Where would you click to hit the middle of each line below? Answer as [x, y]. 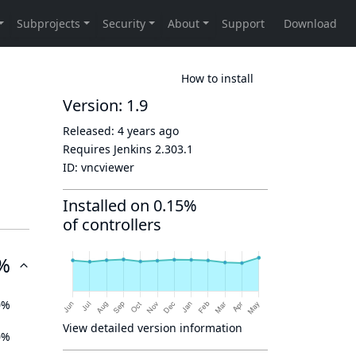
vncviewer [108, 167]
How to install [217, 78]
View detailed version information [153, 328]
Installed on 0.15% [130, 205]
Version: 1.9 [105, 105]
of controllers [112, 224]
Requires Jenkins [109, 149]
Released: [90, 131]
